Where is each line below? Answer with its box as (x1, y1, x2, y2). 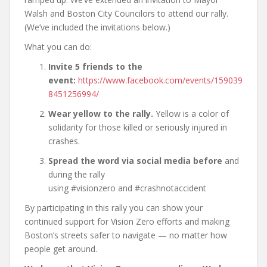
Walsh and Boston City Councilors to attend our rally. (24, 8, 228, 20)
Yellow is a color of (153, 108, 229, 120)
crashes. (48, 135, 80, 147)
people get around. (24, 243, 97, 255)
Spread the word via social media (48, 155, 191, 167)
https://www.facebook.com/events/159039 (78, 74, 243, 86)
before (191, 155, 222, 167)
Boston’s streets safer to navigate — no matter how (24, 229, 227, 241)
